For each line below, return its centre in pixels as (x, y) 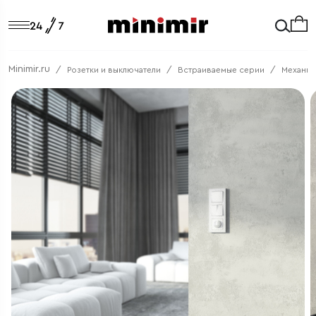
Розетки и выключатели (114, 69)
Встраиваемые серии (221, 69)
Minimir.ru (29, 69)
